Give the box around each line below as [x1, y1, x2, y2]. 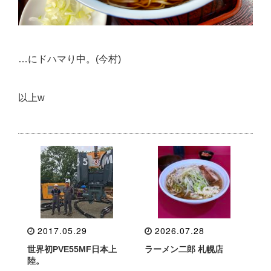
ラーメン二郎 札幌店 [145, 244, 223, 254]
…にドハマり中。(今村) [18, 53, 121, 64]
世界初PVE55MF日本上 [27, 244, 117, 254]
